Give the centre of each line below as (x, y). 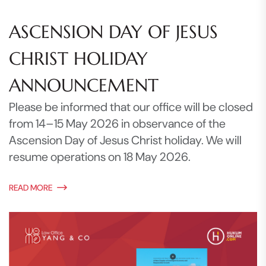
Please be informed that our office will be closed (131, 107)
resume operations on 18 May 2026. (100, 157)
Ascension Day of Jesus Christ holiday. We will (125, 140)
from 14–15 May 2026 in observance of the (117, 124)
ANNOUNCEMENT (84, 85)
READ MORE (31, 188)
